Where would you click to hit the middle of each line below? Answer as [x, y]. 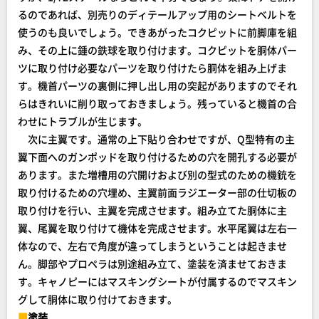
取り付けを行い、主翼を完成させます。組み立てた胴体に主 [152, 210]
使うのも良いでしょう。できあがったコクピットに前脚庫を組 [157, 32]
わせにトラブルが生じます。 [83, 121]
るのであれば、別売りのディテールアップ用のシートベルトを [157, 14]
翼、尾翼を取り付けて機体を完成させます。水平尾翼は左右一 [157, 228]
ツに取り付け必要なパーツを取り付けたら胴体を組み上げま [152, 68]
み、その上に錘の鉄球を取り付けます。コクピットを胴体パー [157, 50]
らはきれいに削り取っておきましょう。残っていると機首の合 [157, 103]
